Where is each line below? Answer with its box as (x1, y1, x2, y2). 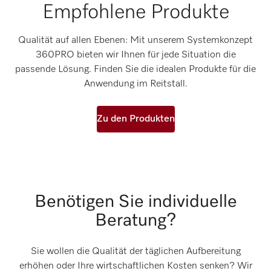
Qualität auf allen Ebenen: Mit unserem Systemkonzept (18, 35, 253, 45)
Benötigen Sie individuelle (34, 193, 237, 211)
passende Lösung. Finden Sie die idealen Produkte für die (15, 64, 256, 74)
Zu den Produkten (96, 114, 175, 124)
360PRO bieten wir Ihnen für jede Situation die (35, 50, 236, 60)
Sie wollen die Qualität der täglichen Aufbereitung (30, 247, 241, 257)
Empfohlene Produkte (42, 2, 229, 22)
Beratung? (94, 212, 177, 230)
